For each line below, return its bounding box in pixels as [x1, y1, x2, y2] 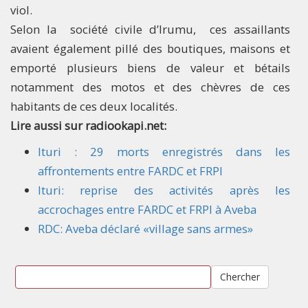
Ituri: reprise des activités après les [38, 182, 290, 199]
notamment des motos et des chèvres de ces [10, 79, 290, 96]
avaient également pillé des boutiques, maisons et [10, 41, 290, 57]
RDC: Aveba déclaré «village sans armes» [38, 221, 253, 237]
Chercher [219, 270, 260, 284]
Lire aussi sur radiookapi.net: [10, 118, 166, 134]
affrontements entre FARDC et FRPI [38, 163, 223, 179]
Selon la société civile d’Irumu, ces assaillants [10, 21, 290, 38]
